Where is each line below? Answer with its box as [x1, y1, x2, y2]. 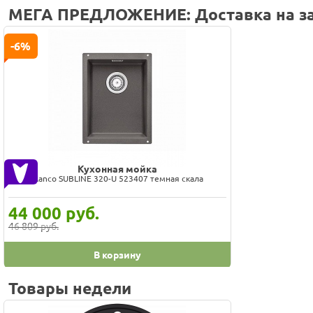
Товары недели [8, 279, 131, 298]
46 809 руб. [8, 220, 59, 232]
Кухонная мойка [77, 163, 157, 175]
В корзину [93, 249, 141, 261]
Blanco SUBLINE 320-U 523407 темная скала [31, 173, 204, 183]
